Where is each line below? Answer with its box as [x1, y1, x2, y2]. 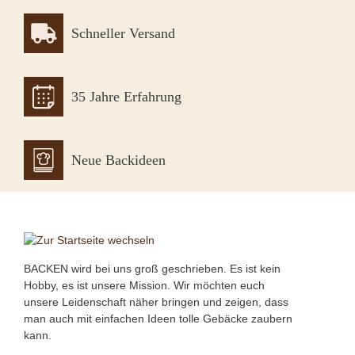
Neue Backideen [71, 152, 166, 169]
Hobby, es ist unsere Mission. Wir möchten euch [24, 279, 265, 292]
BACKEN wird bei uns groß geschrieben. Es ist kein [24, 262, 281, 276]
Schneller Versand [71, 25, 175, 42]
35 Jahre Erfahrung [71, 89, 181, 105]
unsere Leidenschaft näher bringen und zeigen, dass [24, 296, 288, 309]
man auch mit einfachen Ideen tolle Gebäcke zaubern [24, 312, 292, 326]
